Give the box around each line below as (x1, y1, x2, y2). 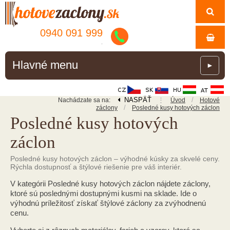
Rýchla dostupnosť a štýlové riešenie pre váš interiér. (10, 163, 182, 171)
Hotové (200, 97, 220, 104)
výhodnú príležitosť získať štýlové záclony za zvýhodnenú (10, 199, 206, 207)
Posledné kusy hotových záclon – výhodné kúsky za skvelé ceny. (10, 155, 220, 163)
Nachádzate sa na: (58, 97, 112, 104)
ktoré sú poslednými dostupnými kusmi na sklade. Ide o (10, 189, 197, 198)
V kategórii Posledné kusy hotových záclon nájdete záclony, (10, 179, 210, 188)
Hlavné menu (12, 59, 78, 71)
